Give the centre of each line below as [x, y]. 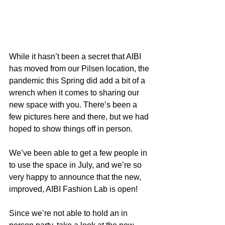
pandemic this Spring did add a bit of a [78, 80]
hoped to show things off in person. [71, 129]
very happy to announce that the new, [76, 177]
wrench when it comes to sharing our [75, 92]
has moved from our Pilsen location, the [80, 68]
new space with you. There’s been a [74, 104]
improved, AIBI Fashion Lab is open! [74, 189]
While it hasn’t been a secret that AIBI [76, 56]
